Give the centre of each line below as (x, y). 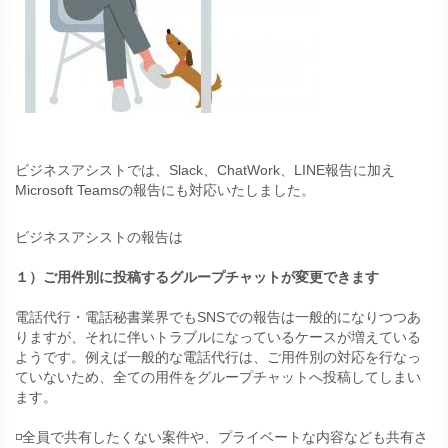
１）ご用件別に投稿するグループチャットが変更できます (197, 277)
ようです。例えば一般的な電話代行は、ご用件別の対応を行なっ (218, 357)
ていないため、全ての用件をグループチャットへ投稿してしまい (218, 377)
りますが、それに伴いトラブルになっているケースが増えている (218, 337)
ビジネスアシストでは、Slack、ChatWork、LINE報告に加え (205, 170)
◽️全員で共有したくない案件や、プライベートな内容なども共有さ (221, 437)
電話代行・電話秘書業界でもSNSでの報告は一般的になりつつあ (218, 317)
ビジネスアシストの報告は (99, 237)
